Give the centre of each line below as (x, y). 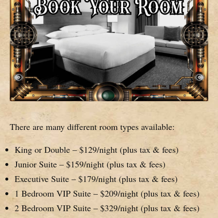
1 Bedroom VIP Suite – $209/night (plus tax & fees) (107, 193)
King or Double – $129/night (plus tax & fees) (97, 150)
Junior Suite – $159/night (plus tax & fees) (90, 164)
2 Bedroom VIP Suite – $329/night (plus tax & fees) (107, 208)
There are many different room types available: (92, 126)
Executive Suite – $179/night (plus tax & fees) (96, 179)
